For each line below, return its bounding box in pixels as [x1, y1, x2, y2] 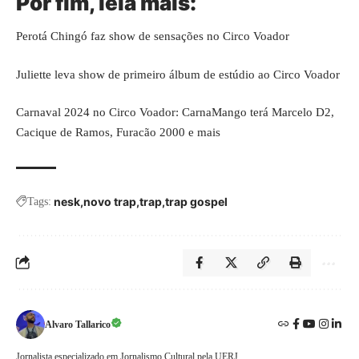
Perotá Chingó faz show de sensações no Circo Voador [16, 30, 289, 42]
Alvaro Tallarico [45, 319, 111, 330]
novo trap [83, 195, 136, 208]
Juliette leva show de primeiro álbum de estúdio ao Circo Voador [16, 67, 340, 81]
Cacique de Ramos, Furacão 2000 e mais [16, 126, 220, 139]
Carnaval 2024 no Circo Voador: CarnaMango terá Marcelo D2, [16, 106, 334, 119]
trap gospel [165, 195, 228, 208]
